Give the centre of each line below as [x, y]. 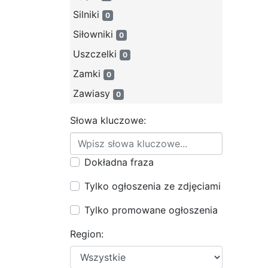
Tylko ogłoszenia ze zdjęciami [153, 186]
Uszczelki [96, 54]
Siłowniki [95, 34]
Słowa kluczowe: [108, 120]
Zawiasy [93, 93]
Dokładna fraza [119, 162]
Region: [87, 234]
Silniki [88, 14]
